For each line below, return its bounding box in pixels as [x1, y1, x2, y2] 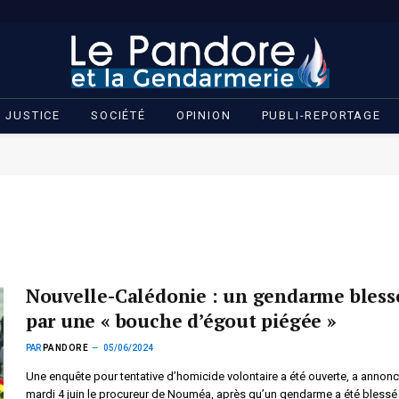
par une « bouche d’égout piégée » [25, 308, 342, 333]
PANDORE [42, 343, 89, 353]
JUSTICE [5, 109, 61, 122]
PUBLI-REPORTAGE [261, 109, 381, 122]
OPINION [175, 109, 232, 122]
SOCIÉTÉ [91, 109, 146, 122]
